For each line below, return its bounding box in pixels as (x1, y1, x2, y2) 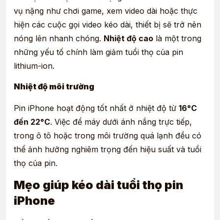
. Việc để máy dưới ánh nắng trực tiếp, (50, 117, 192, 127)
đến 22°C (14, 117, 50, 127)
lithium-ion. (14, 61, 55, 71)
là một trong (153, 33, 201, 44)
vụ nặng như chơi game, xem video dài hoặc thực (14, 6, 197, 16)
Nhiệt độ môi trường (14, 82, 94, 92)
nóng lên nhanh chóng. (14, 33, 104, 44)
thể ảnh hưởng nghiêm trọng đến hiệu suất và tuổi (14, 144, 201, 155)
